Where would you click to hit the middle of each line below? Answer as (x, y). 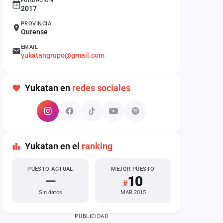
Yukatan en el (53, 146)
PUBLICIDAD (92, 216)
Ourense (34, 32)
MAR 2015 (133, 192)
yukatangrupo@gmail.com (63, 55)
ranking (97, 146)
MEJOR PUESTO (133, 169)
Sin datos (50, 192)
